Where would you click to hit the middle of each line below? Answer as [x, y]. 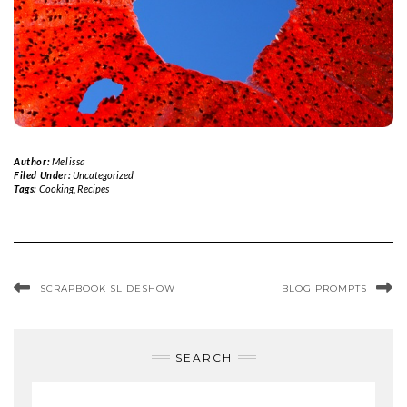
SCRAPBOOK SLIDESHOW [108, 288]
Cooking [56, 188]
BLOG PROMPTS [324, 288]
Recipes [93, 188]
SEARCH [203, 357]
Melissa [69, 161]
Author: [33, 161]
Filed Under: [43, 174]
